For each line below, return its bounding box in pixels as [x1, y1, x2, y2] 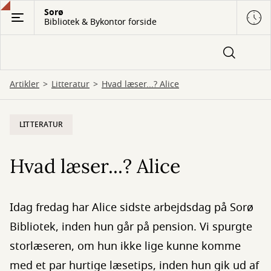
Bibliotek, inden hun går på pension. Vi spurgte [10, 219, 252, 235]
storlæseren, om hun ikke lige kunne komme [10, 238, 241, 254]
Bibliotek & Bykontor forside [44, 16, 157, 28]
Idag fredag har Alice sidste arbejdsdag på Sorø [10, 200, 253, 215]
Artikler [10, 78, 39, 91]
